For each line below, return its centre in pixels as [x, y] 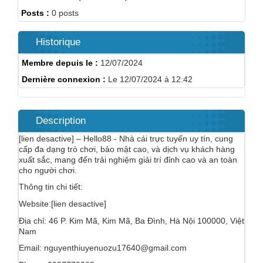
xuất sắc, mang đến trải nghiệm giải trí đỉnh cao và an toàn [128, 160]
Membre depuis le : [60, 63]
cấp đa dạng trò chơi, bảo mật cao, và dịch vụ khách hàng [127, 149]
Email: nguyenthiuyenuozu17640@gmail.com [103, 248]
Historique [58, 42]
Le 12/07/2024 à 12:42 [149, 79]
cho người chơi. [48, 170]
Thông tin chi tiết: [51, 187]
